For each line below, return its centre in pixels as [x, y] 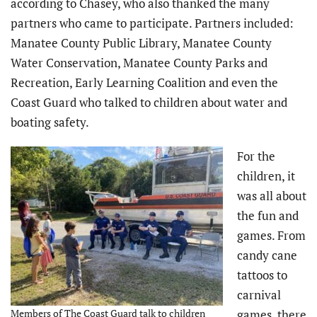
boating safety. [50, 122]
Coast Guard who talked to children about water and [149, 103]
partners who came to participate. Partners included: [152, 23]
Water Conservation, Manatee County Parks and [139, 63]
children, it [266, 176]
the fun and [268, 216]
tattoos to [262, 275]
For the [256, 156]
